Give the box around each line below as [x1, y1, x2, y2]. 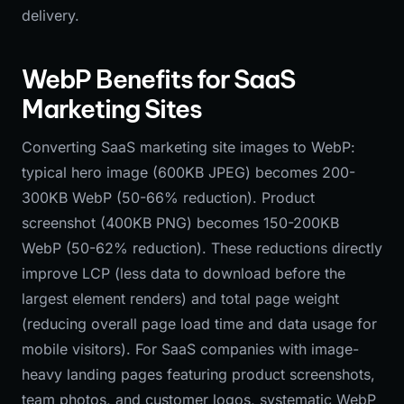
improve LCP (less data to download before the [22, 264, 345, 282]
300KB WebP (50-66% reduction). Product [22, 188, 315, 207]
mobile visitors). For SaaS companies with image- [22, 340, 359, 358]
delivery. [22, 6, 79, 24]
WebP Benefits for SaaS [22, 63, 295, 95]
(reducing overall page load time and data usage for [22, 315, 377, 333]
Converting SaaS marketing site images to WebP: [22, 138, 355, 156]
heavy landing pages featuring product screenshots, [22, 365, 375, 383]
